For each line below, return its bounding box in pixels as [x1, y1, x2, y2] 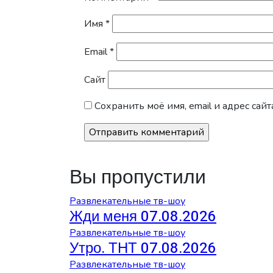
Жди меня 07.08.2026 [69, 205, 216, 227]
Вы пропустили [69, 162, 206, 191]
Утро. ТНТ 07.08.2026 [69, 237, 216, 259]
